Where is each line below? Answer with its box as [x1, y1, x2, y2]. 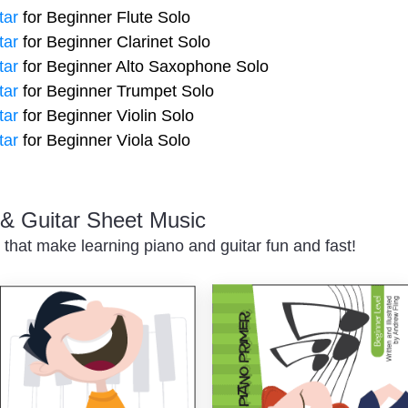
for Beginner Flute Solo [18, 8, 190, 26]
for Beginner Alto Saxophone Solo [18, 57, 269, 76]
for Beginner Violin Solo [18, 107, 194, 125]
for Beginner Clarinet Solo [18, 33, 210, 51]
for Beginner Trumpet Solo [18, 82, 214, 100]
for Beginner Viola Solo [18, 131, 190, 149]
